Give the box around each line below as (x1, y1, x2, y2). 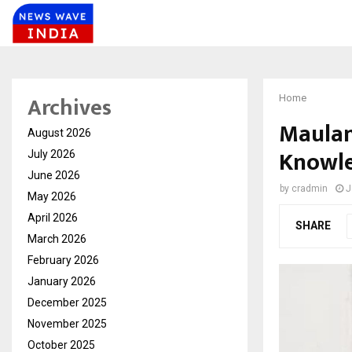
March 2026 (27, 233, 86, 245)
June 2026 (27, 169, 80, 181)
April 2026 (27, 211, 78, 224)
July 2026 (27, 148, 75, 160)
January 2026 (27, 275, 96, 288)
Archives (27, 90, 112, 126)
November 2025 (27, 317, 107, 330)
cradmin (291, 183, 328, 194)
